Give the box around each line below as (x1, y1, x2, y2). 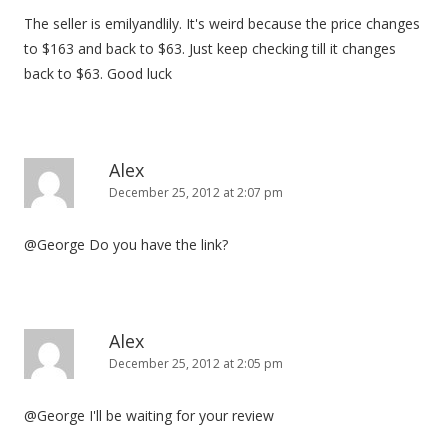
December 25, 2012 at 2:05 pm (109, 355, 283, 372)
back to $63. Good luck (24, 64, 172, 83)
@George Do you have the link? (24, 235, 228, 254)
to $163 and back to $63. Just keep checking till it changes (24, 39, 396, 58)
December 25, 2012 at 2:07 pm (109, 184, 283, 201)
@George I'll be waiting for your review (24, 406, 274, 425)
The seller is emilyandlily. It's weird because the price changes (24, 14, 420, 33)
